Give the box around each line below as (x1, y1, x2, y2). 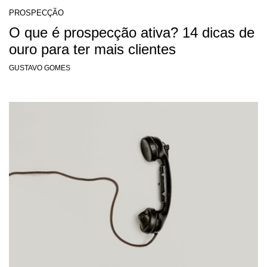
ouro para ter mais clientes (9, 41, 176, 57)
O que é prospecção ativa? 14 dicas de (9, 24, 254, 41)
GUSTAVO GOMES (9, 63, 70, 72)
